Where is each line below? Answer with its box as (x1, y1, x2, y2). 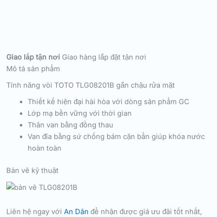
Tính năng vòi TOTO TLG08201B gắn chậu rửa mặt (6, 80, 175, 90)
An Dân (64, 207, 89, 216)
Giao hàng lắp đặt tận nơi (62, 52, 147, 62)
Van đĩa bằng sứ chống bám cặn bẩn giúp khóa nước (28, 132, 205, 141)
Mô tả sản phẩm (6, 64, 61, 73)
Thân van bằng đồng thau (28, 121, 114, 130)
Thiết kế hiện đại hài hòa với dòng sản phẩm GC (28, 97, 190, 107)
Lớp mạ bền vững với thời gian (28, 109, 132, 118)
